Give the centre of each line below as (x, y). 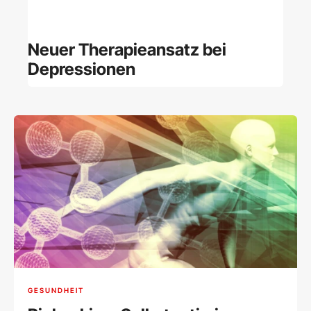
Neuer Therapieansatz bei (127, 49)
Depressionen (82, 69)
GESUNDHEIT (56, 290)
